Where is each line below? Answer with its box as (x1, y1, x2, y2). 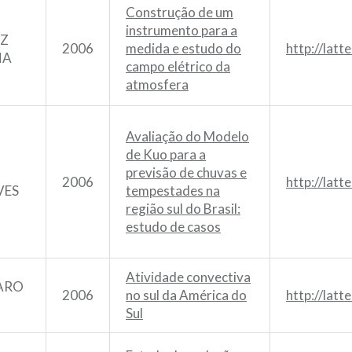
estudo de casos (126, 218, 221, 235)
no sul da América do (126, 286, 247, 303)
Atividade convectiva (126, 268, 251, 285)
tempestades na (126, 181, 220, 199)
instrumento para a (126, 21, 237, 38)
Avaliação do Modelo (126, 127, 249, 145)
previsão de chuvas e (126, 163, 247, 181)
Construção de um (126, 3, 233, 20)
